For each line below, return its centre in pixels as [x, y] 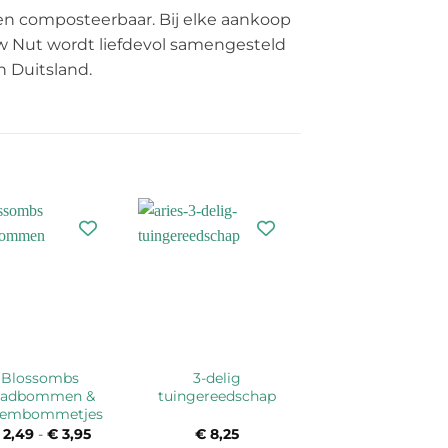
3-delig [217, 377]
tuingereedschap [217, 395]
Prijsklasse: [129, 434]
